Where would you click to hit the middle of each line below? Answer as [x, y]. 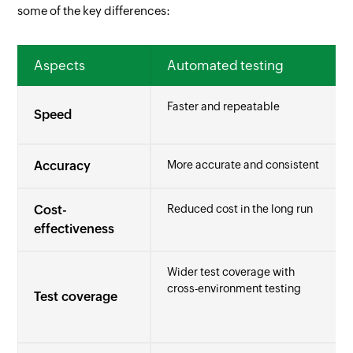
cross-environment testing [234, 288]
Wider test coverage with [231, 272]
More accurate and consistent [243, 165]
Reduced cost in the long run [240, 209]
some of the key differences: [94, 11]
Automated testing [226, 65]
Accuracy [63, 166]
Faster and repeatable [224, 106]
